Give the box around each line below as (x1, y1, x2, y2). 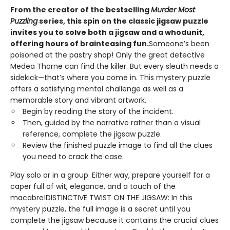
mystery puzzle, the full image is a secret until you (10, 204, 190, 214)
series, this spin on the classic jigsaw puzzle (37, 16, 208, 26)
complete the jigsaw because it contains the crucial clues (10, 215, 219, 225)
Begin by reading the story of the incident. (23, 106, 174, 117)
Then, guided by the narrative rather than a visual (23, 118, 201, 128)
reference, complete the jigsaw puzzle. (23, 129, 162, 139)
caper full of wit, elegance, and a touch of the (10, 181, 176, 191)
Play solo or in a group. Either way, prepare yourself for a (10, 170, 210, 180)
